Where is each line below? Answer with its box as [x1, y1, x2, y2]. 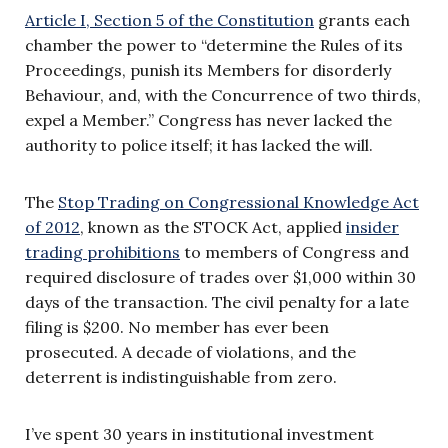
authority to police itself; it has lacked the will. [25, 134, 373, 155]
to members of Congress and [180, 241, 409, 262]
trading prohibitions [25, 241, 180, 262]
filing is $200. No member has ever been [25, 316, 329, 337]
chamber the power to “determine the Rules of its [25, 34, 403, 55]
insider [346, 216, 399, 237]
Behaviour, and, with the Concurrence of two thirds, [25, 84, 421, 105]
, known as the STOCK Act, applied [80, 216, 346, 237]
